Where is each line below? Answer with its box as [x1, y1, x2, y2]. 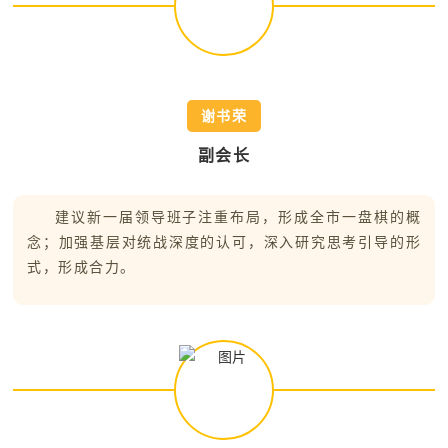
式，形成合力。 [27, 260, 136, 275]
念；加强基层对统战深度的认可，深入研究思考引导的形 [27, 235, 421, 250]
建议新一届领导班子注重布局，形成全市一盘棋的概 [55, 210, 421, 225]
